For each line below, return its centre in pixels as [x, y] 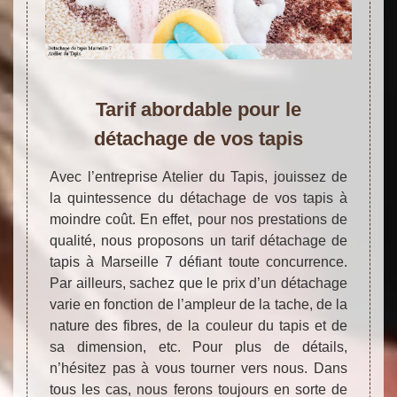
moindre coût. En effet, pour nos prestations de [198, 219]
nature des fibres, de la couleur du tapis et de [198, 325]
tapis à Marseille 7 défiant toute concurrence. [198, 261]
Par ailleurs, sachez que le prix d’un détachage [198, 283]
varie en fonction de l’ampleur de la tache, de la [198, 304]
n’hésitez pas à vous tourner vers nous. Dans [198, 368]
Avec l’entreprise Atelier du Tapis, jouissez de [198, 176]
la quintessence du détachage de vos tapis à [198, 198]
